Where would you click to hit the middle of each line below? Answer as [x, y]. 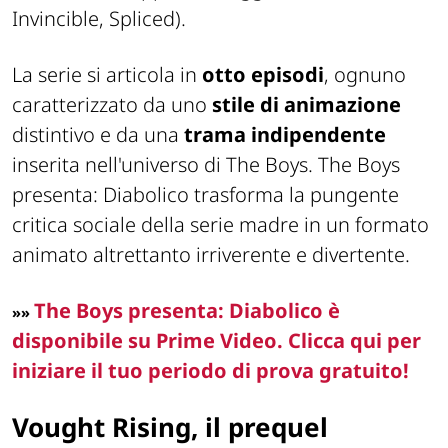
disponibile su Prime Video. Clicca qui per [216, 341]
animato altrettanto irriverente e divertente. [211, 255]
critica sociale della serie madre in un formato [220, 225]
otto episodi [263, 75]
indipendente [318, 135]
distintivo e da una [98, 135]
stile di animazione [306, 105]
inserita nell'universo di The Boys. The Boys [206, 165]
